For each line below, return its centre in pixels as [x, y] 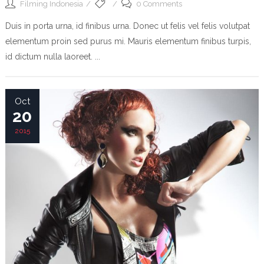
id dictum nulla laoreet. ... [52, 57]
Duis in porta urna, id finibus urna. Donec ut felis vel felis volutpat [127, 26]
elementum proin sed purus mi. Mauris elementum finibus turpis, [128, 41]
